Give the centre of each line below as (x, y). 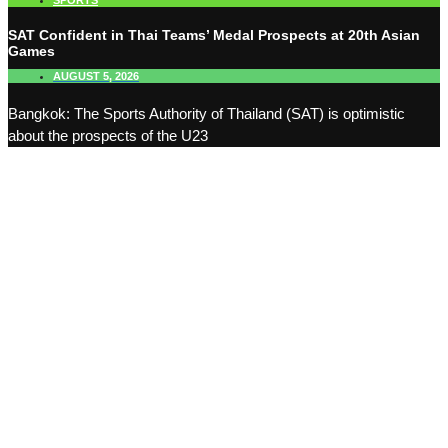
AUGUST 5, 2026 (96, 76)
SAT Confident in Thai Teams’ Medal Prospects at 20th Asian (214, 35)
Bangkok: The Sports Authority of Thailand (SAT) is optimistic (206, 113)
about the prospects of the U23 (108, 135)
